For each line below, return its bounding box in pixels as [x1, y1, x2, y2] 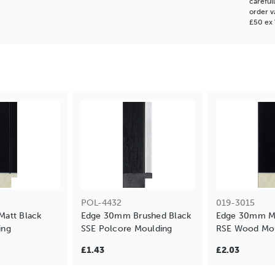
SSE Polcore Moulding [80, 223, 172, 234]
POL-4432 [80, 197, 122, 208]
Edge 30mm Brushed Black [80, 210, 192, 221]
